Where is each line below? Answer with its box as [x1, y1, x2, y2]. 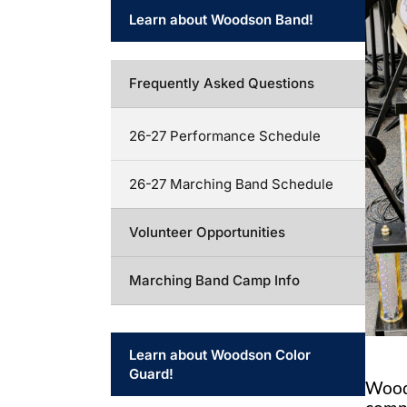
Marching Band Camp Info [129, 272, 300, 289]
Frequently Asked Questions [129, 74, 314, 92]
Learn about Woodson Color [129, 346, 311, 363]
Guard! [129, 365, 174, 382]
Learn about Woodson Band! [129, 11, 313, 28]
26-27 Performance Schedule [129, 127, 321, 144]
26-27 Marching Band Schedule [129, 175, 333, 193]
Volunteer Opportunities [129, 223, 285, 241]
